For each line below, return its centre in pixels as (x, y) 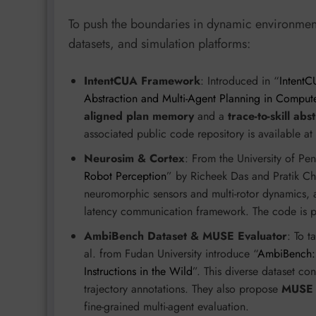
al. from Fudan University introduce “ (171, 253)
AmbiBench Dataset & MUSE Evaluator (186, 236)
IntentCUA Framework (142, 80)
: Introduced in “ (240, 80)
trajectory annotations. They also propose (183, 288)
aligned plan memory (139, 116)
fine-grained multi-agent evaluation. (166, 306)
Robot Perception (125, 176)
